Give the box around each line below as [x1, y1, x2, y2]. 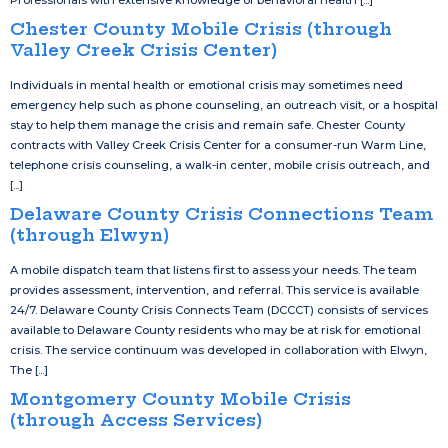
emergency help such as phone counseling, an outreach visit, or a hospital [10, 98, 438, 113]
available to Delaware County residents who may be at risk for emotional [10, 323, 421, 338]
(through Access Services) [10, 409, 262, 431]
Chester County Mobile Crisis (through [10, 18, 392, 40]
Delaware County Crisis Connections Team [10, 203, 433, 225]
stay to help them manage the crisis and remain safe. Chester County [10, 118, 405, 133]
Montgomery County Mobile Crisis [10, 388, 351, 410]
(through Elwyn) [10, 224, 169, 246]
